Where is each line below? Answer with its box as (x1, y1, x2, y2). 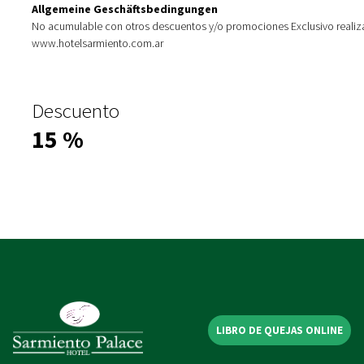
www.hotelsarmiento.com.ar (32, 36, 164, 50)
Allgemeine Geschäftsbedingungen (32, 2, 219, 16)
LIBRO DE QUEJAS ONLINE (216, 323, 343, 337)
